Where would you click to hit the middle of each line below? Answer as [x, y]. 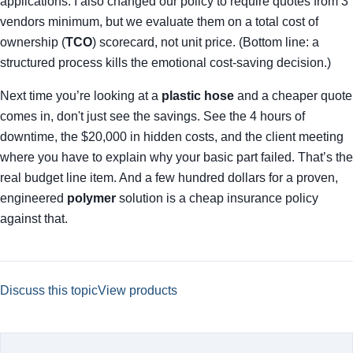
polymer [91, 198]
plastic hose [198, 96]
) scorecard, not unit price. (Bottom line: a [206, 42]
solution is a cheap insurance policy [217, 198]
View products [137, 290]
